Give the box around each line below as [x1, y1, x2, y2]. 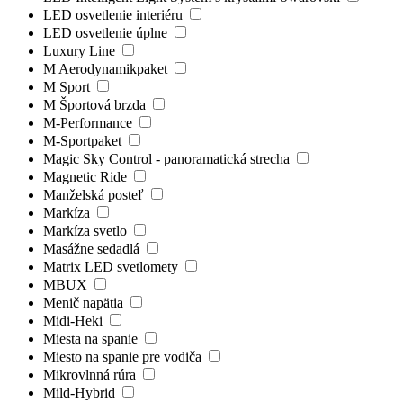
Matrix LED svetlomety [43, 258, 182, 274]
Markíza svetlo [43, 222, 130, 238]
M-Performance [43, 114, 136, 130]
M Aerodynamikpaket [43, 60, 171, 76]
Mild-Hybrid [43, 384, 119, 400]
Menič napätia [43, 294, 127, 310]
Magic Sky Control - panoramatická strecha [43, 150, 293, 166]
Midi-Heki [43, 312, 106, 328]
